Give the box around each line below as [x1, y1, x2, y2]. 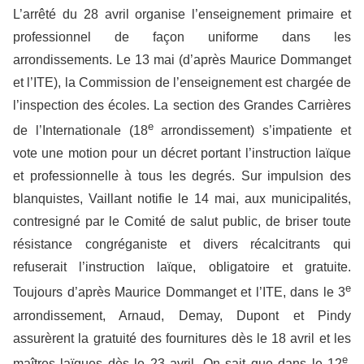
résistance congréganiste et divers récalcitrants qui [13, 237, 351, 252]
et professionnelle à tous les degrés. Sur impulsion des [13, 169, 351, 184]
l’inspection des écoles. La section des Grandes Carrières [13, 98, 351, 113]
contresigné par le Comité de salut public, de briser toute [13, 214, 351, 229]
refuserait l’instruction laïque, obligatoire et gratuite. [13, 260, 351, 275]
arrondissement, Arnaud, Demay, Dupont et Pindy [13, 308, 351, 323]
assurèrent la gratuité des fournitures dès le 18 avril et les [13, 331, 351, 345]
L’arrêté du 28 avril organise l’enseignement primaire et [13, 7, 351, 22]
